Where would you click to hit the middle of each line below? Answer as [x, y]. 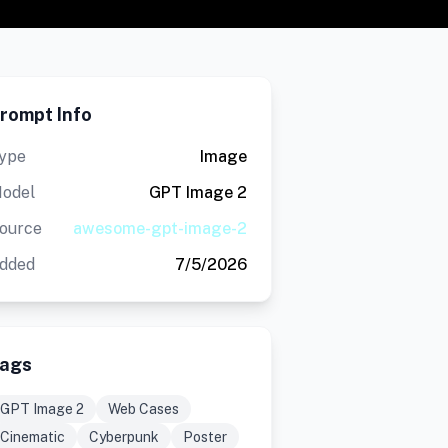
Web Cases [143, 409]
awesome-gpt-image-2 [159, 228]
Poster [204, 437]
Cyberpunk [123, 437]
